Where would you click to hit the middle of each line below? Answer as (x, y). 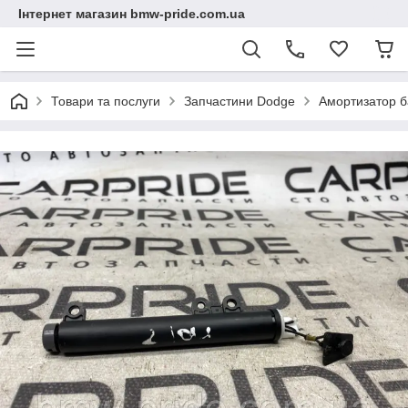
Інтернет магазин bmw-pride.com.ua (132, 14)
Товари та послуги (106, 101)
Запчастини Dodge (240, 101)
